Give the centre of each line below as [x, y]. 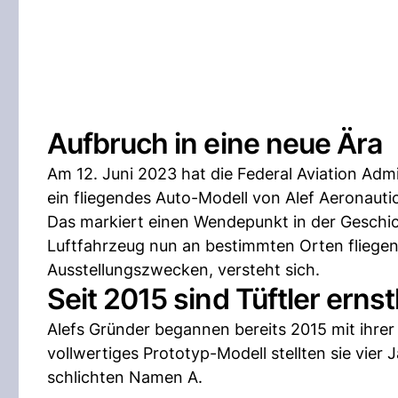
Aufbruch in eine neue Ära [215, 143]
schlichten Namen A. [125, 377]
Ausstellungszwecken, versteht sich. [183, 270]
